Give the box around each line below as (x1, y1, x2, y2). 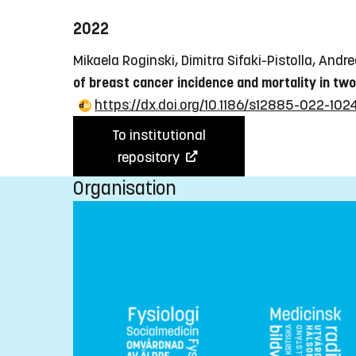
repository (118, 148, 183, 166)
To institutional (112, 126, 206, 144)
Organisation (73, 176, 176, 200)
